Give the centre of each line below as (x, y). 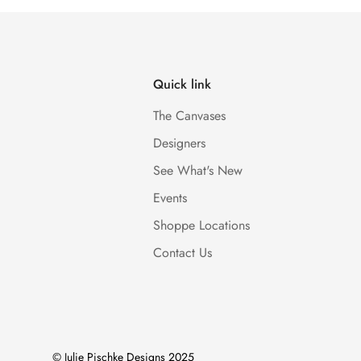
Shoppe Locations (202, 225)
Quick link (183, 84)
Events (170, 198)
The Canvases (190, 116)
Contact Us (183, 253)
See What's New (198, 170)
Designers (180, 143)
